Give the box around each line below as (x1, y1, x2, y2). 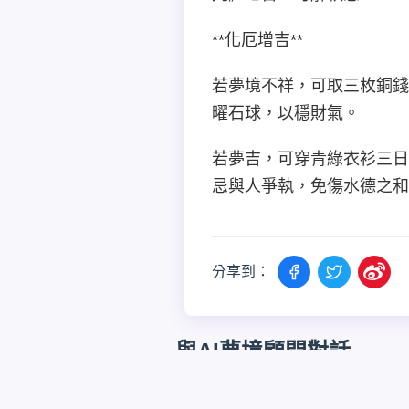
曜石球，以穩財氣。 (212, 103, 360, 122)
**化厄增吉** (212, 30, 303, 49)
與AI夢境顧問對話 (175, 338, 351, 363)
